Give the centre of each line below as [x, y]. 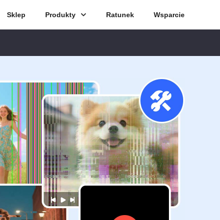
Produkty [60, 15]
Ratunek [120, 15]
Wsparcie [169, 15]
